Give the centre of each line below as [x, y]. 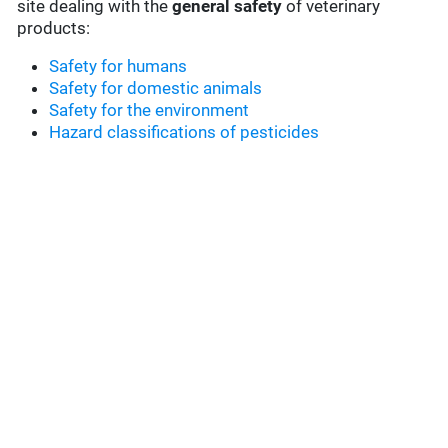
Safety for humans [118, 66]
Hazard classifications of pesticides [184, 132]
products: [54, 28]
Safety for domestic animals [156, 88]
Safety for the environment [149, 110]
